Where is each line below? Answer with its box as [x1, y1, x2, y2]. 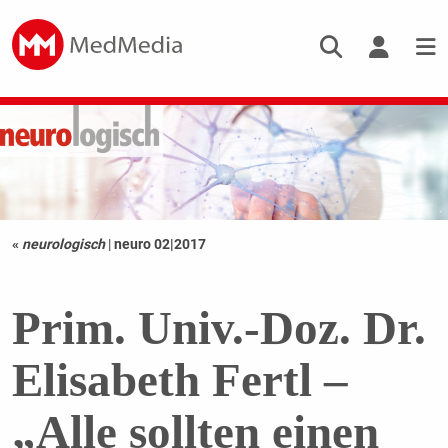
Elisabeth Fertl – [11, 354, 348, 407]
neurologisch [21, 236, 105, 253]
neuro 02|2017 [113, 236, 206, 253]
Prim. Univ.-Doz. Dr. [11, 302, 426, 355]
